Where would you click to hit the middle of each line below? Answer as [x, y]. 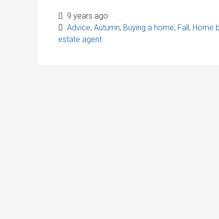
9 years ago [87, 16]
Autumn [107, 28]
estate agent [80, 39]
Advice [79, 28]
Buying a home [149, 28]
